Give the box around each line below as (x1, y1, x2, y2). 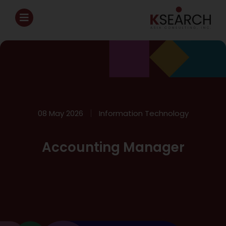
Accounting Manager (41, 138, 185, 156)
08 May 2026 (37, 107, 83, 119)
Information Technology (98, 107, 189, 119)
